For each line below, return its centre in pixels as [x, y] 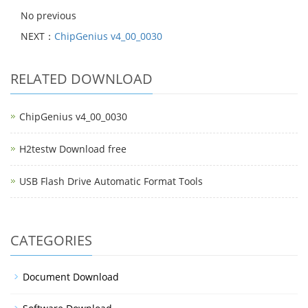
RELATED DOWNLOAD [81, 79]
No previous [48, 15]
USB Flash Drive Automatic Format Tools [111, 181]
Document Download [71, 277]
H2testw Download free [73, 149]
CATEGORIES [51, 240]
